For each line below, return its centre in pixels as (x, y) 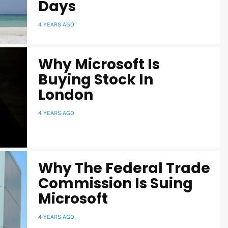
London (66, 95)
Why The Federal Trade (124, 168)
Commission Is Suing (116, 184)
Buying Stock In (96, 80)
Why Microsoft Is (99, 65)
